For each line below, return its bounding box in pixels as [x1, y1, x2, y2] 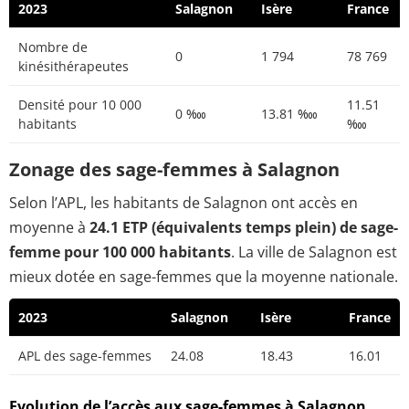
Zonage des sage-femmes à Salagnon [9, 156, 340, 182]
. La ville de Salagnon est [231, 242, 397, 263]
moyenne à [9, 217, 89, 238]
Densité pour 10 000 [18, 95, 142, 113]
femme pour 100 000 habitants [9, 242, 231, 263]
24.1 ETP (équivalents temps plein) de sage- [89, 217, 398, 238]
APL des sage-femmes [18, 347, 152, 365]
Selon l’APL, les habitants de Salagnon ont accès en [9, 193, 358, 214]
